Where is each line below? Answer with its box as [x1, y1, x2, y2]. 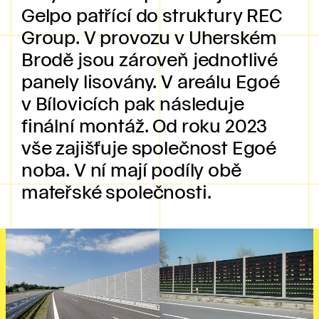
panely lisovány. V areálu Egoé [21, 70, 280, 92]
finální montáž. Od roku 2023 [21, 114, 268, 136]
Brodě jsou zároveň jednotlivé [21, 48, 278, 70]
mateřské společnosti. [21, 180, 211, 202]
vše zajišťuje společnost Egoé [21, 136, 277, 158]
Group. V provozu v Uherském [21, 26, 277, 48]
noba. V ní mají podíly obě [21, 158, 241, 180]
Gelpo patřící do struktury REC [21, 4, 282, 26]
